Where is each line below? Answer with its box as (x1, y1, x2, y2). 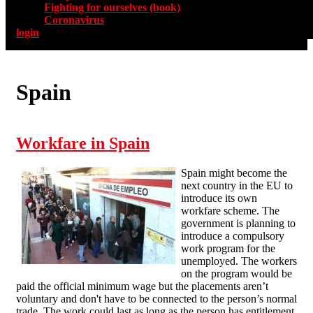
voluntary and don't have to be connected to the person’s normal (16, 293, 297, 305)
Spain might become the (181, 167, 287, 180)
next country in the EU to (181, 180, 293, 192)
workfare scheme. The (181, 205, 279, 217)
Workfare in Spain (16, 134, 150, 153)
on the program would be (181, 268, 292, 280)
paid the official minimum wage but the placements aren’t (16, 280, 268, 293)
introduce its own (181, 192, 257, 205)
